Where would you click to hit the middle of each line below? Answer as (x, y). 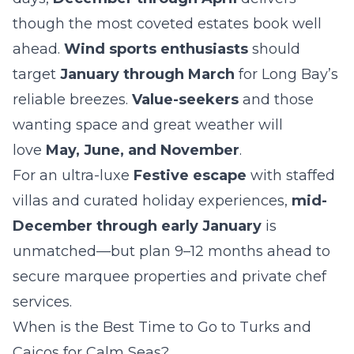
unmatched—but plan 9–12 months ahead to (171, 251)
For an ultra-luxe (73, 175)
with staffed (291, 175)
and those (276, 100)
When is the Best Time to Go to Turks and (162, 327)
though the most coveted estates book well (167, 24)
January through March (147, 74)
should (274, 49)
